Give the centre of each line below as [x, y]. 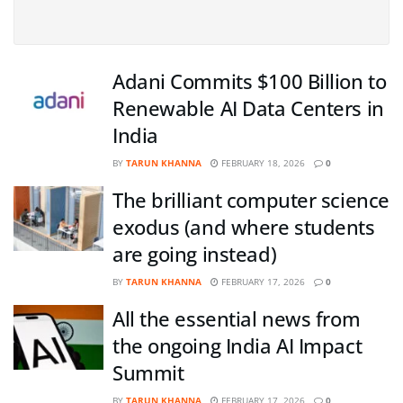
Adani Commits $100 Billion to [250, 81]
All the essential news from [237, 318]
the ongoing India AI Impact [237, 345]
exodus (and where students [244, 227]
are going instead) [195, 254]
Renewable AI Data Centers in [248, 108]
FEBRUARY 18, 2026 [262, 163]
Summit [148, 372]
